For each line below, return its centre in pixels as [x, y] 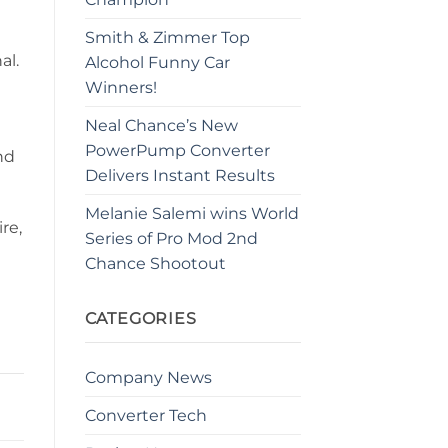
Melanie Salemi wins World [191, 214]
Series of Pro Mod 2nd [171, 239]
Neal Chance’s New [161, 126]
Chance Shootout [155, 264]
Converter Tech [145, 415]
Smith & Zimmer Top [167, 38]
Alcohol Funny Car [157, 63]
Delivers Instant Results [179, 176]
